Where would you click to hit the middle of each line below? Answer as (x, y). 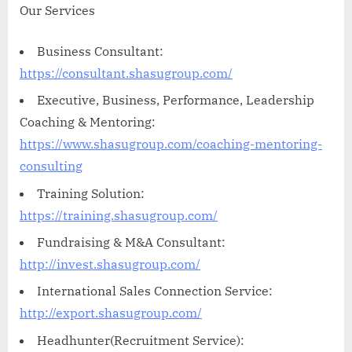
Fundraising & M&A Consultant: (131, 242)
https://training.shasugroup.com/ (119, 215)
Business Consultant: (100, 51)
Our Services (57, 10)
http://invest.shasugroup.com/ (110, 264)
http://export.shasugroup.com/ (111, 313)
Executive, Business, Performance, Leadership (176, 100)
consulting (51, 166)
